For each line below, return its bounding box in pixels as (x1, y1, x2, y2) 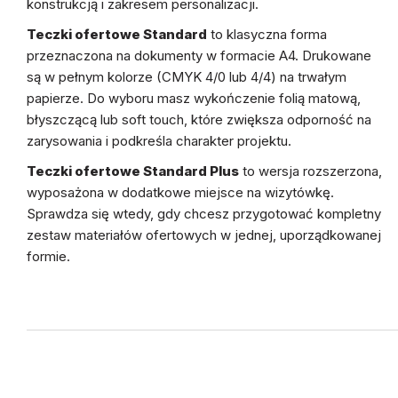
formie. (27, 248, 70, 265)
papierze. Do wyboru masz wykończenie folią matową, (27, 90, 361, 107)
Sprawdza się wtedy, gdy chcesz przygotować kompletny (27, 205, 381, 222)
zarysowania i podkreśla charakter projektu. (27, 132, 291, 149)
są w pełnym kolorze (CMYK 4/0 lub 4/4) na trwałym (27, 68, 346, 85)
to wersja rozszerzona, (239, 163, 382, 179)
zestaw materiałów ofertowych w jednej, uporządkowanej (27, 227, 381, 243)
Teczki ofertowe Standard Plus (27, 163, 239, 179)
